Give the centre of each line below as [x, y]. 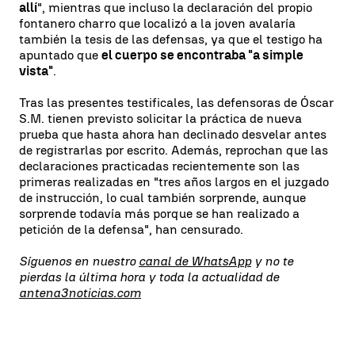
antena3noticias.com [80, 292]
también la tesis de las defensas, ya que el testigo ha [171, 39]
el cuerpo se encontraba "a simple [202, 55]
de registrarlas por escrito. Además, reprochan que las [174, 150]
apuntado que [60, 55]
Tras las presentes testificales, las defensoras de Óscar [176, 102]
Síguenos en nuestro [79, 261]
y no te [272, 261]
